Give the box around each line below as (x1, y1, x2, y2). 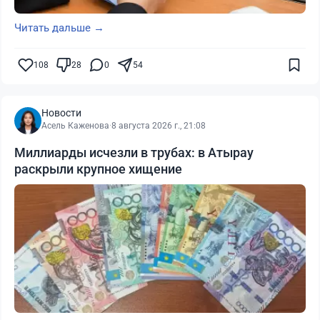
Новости (41, 106, 81, 119)
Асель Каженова (41, 120, 109, 131)
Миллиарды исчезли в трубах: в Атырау (14, 144, 254, 160)
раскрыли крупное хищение (14, 161, 182, 176)
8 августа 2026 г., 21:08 (111, 120, 206, 131)
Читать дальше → (14, 21, 104, 34)
